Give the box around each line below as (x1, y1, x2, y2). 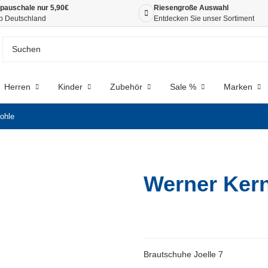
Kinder (57, 82, 83, 92)
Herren (4, 82, 31, 92)
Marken (223, 82, 252, 92)
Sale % (169, 82, 196, 92)
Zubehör (109, 82, 142, 92)
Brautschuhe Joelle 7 (144, 249, 223, 259)
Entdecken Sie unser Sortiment (154, 14, 254, 23)
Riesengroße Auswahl (154, 4, 229, 12)
